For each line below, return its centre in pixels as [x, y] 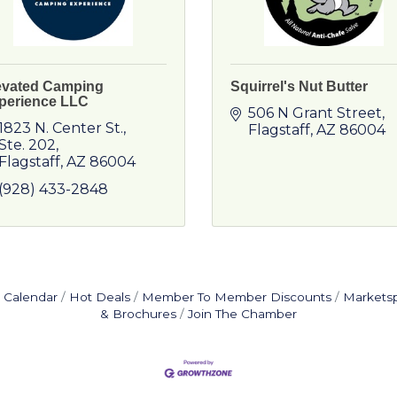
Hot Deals [99, 297]
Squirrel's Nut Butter [299, 86]
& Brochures [138, 314]
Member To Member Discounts [236, 297]
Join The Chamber [242, 314]
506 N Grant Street [315, 113]
